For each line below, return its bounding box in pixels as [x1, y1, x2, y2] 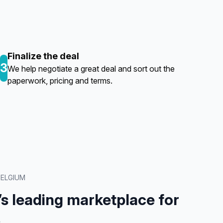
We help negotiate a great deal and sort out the [7, 64, 175, 74]
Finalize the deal [7, 51, 79, 61]
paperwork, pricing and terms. [7, 76, 112, 86]
